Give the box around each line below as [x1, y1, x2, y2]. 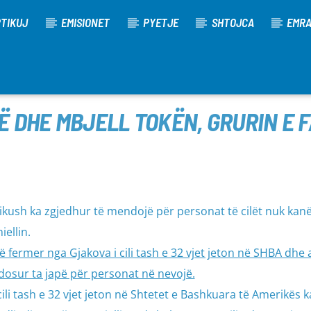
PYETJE [142, 15, 178, 29]
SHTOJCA [211, 15, 254, 29]
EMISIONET [61, 15, 110, 29]
